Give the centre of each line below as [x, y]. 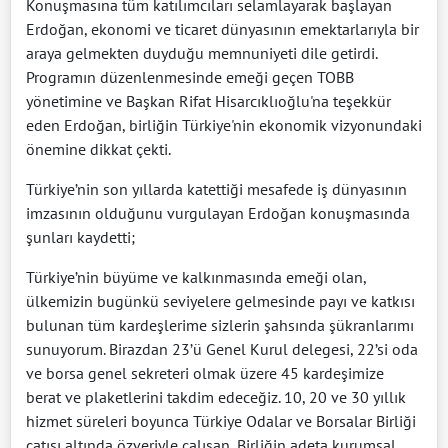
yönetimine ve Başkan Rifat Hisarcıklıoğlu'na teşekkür [208, 100]
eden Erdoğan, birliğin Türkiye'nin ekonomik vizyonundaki [224, 124]
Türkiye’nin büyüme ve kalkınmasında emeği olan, [196, 276]
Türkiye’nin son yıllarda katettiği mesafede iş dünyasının [216, 188]
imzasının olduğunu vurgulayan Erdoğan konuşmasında [218, 212]
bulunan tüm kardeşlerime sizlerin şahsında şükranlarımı [220, 324]
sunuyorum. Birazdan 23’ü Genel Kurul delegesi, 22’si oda [222, 348]
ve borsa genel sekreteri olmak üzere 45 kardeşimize [205, 372]
